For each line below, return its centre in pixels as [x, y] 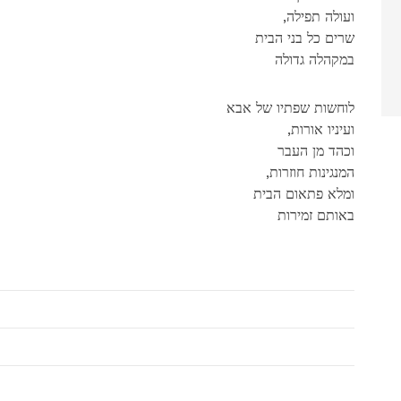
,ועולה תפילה [320, 16]
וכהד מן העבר [316, 150]
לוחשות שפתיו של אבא [290, 107]
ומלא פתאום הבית [303, 193]
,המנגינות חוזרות [311, 172]
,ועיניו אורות [322, 129]
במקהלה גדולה [314, 59]
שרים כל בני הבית [304, 38]
